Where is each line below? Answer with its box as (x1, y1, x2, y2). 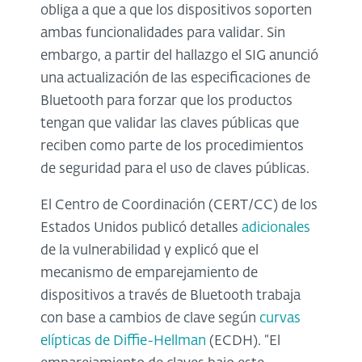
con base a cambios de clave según (40, 311, 259, 326)
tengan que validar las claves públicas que (40, 116, 299, 131)
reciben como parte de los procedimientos (40, 139, 304, 154)
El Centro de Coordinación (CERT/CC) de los (40, 198, 318, 213)
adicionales (242, 221, 310, 235)
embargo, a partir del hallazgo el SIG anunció (40, 48, 318, 63)
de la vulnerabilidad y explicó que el (40, 243, 259, 258)
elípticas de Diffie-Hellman (40, 334, 206, 348)
